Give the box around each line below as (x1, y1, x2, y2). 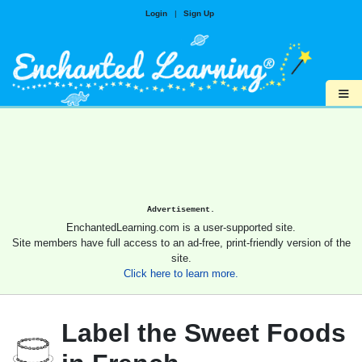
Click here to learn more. (124, 267, 238, 280)
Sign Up (183, 9, 214, 18)
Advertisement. (147, 204, 215, 215)
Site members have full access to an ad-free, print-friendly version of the (11, 237, 351, 250)
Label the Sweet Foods (61, 318, 346, 348)
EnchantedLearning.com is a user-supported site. (66, 221, 296, 234)
